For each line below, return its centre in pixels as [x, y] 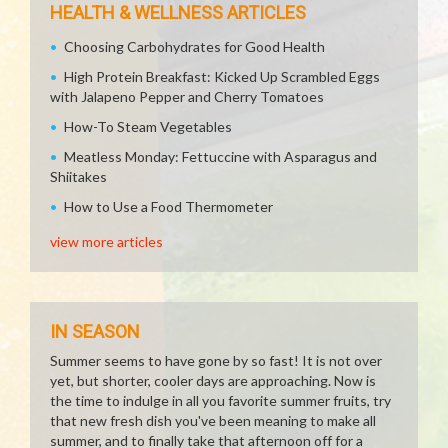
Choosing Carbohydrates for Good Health [194, 46]
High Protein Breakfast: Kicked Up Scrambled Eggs [222, 76]
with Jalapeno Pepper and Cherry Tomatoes [187, 96]
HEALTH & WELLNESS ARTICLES [178, 12]
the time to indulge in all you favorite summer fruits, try [220, 400]
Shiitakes [78, 176]
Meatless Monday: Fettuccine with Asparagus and [220, 156]
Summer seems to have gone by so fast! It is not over [216, 360]
